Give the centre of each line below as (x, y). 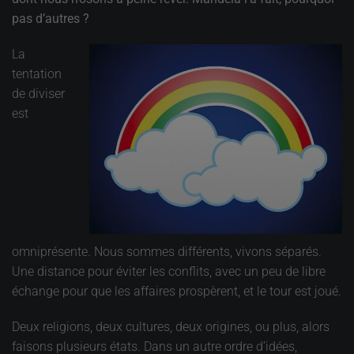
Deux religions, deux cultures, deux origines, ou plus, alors (171, 326)
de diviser (38, 94)
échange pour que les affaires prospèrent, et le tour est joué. (177, 291)
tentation (37, 74)
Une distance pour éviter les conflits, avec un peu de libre (169, 271)
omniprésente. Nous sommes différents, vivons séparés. (167, 251)
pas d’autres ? (51, 19)
